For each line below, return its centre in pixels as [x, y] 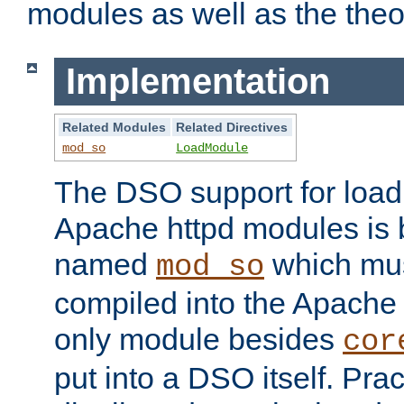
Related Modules [115, 127]
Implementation [197, 82]
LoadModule [212, 147]
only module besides [198, 339]
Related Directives [232, 127]
